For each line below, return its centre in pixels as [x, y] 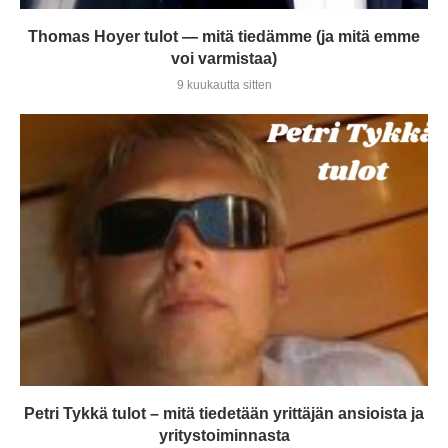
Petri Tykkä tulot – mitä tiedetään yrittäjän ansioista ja [224, 413]
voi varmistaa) [224, 58]
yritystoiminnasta [224, 435]
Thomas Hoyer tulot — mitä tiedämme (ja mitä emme [224, 36]
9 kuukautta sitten [224, 84]
